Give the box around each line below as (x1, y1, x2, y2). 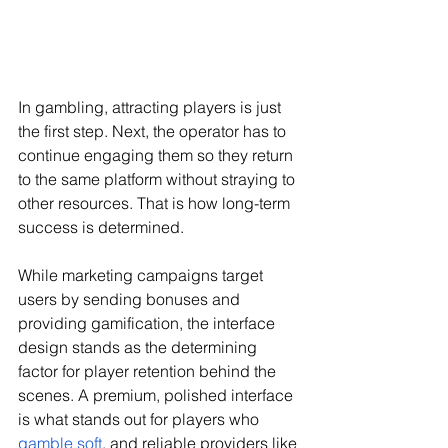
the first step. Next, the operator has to (18, 121, 290, 142)
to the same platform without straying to (18, 169, 299, 190)
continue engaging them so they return (18, 145, 297, 166)
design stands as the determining (18, 337, 261, 358)
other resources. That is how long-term (18, 193, 294, 214)
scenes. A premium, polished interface (18, 385, 297, 406)
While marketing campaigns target (18, 265, 267, 286)
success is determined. (18, 217, 184, 238)
